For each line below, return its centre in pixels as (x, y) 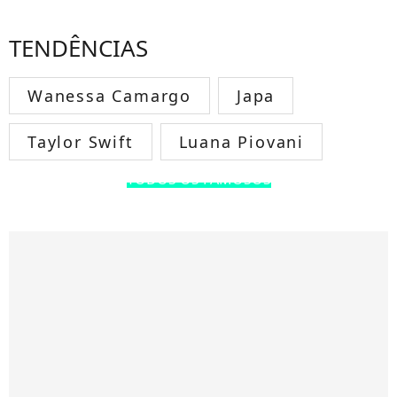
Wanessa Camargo (109, 96)
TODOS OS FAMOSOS (198, 179)
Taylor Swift (81, 142)
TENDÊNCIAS (78, 48)
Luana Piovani (241, 142)
